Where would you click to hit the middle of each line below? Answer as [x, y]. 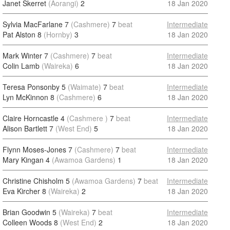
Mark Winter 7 [25, 55]
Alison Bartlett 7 [28, 128]
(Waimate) [84, 87]
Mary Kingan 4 [26, 160]
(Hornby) [58, 34]
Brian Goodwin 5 [30, 212]
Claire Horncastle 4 [34, 118]
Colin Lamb [21, 66]
